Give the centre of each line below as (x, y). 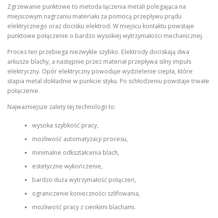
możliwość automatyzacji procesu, (80, 139)
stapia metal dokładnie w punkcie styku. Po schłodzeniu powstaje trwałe (108, 81)
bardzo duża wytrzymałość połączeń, (84, 180)
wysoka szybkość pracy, (65, 126)
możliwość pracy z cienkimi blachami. (84, 207)
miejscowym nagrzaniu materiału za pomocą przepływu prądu (94, 16)
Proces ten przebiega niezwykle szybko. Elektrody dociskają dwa (98, 52)
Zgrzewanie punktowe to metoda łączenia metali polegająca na (97, 6)
